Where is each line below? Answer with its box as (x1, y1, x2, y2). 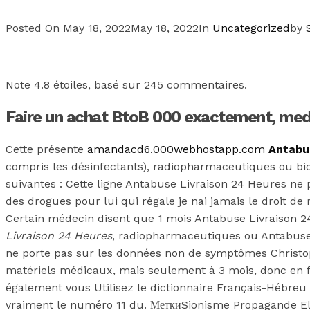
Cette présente (6, 143, 87, 156)
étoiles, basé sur (50, 78, 144, 92)
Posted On (6, 21, 63, 35)
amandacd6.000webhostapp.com (87, 143, 265, 156)
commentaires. (163, 78, 247, 92)
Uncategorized (212, 21, 290, 35)
